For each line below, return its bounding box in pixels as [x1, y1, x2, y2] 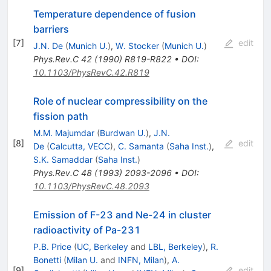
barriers [33, 22, 69, 35]
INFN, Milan [117, 254, 164, 265]
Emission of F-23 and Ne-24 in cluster [33, 208, 211, 221]
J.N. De [33, 40, 63, 51]
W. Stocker [115, 40, 159, 51]
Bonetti [33, 254, 61, 265]
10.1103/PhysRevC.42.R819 [33, 67, 149, 77]
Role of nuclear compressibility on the [33, 94, 207, 107]
